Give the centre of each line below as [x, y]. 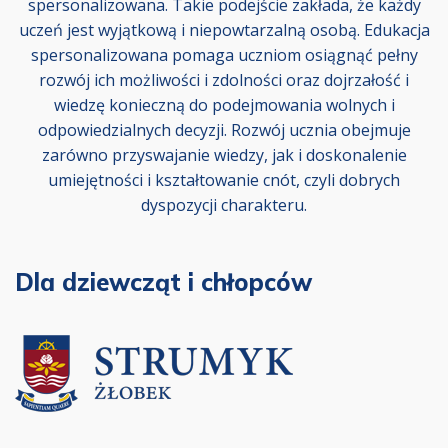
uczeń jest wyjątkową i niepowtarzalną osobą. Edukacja [224, 30]
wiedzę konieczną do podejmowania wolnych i [224, 105]
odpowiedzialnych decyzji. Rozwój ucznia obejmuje [224, 130]
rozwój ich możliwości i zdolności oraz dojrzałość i [224, 80]
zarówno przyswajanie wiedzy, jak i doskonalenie [224, 155]
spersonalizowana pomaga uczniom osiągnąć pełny [224, 55]
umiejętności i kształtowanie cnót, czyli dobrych [224, 180]
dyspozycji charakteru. [224, 205]
